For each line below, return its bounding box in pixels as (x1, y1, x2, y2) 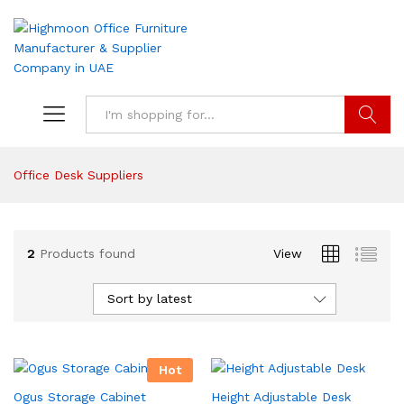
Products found (40, 245, 135, 261)
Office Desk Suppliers (14, 168, 143, 182)
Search (344, 145, 390, 160)
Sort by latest (107, 291, 192, 306)
